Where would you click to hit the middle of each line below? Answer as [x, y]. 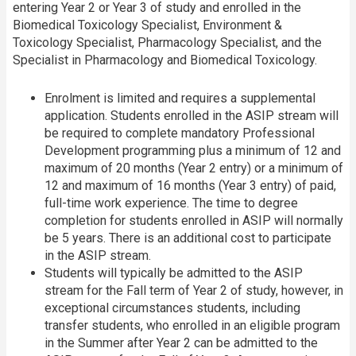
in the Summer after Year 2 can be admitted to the [181, 343]
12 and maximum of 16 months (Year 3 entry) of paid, [190, 186]
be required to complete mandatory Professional [180, 133]
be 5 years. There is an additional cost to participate [188, 238]
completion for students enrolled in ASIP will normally [194, 221]
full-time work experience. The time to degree [171, 203]
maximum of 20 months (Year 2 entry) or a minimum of [194, 168]
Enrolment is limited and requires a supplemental [180, 99]
